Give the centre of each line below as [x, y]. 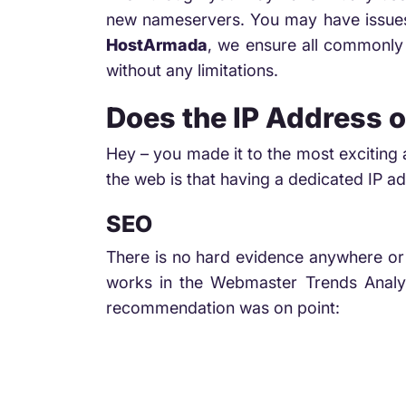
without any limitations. [192, 70]
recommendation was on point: [223, 307]
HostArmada [157, 44]
